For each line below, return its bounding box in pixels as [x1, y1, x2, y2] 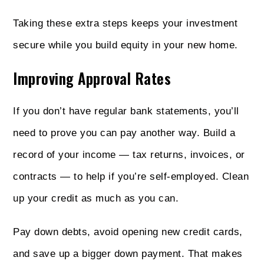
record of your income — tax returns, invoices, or [13, 149, 245, 161]
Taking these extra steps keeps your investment [13, 18, 238, 29]
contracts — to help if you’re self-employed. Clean [13, 171, 249, 183]
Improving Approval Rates [13, 67, 171, 90]
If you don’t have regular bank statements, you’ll [13, 105, 239, 117]
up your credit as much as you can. [13, 193, 182, 204]
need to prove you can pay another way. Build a [13, 127, 236, 139]
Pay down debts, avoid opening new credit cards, [13, 226, 243, 238]
